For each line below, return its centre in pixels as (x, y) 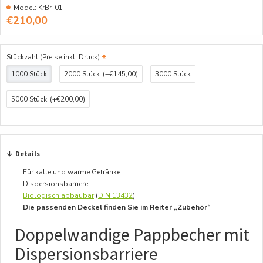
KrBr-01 (50, 8)
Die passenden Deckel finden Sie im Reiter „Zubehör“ (117, 207)
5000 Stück (29, 99)
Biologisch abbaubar (58, 195)
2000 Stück (82, 74)
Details (28, 154)
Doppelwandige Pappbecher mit (132, 234)
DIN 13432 (115, 195)
